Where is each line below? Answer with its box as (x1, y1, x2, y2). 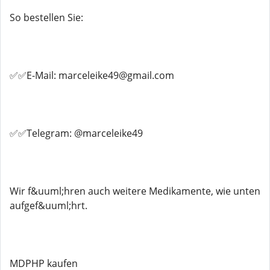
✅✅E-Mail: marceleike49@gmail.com (10, 69, 174, 82)
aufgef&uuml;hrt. (10, 199, 87, 212)
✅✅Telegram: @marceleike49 (10, 127, 143, 140)
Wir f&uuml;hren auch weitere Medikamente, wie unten (10, 184, 260, 198)
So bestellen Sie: (10, 11, 83, 24)
